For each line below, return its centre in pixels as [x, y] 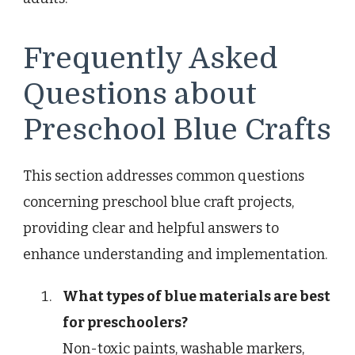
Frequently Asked [150, 59]
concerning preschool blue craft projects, [158, 202]
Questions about [140, 95]
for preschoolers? [125, 322]
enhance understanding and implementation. [175, 254]
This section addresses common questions [164, 176]
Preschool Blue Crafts [177, 130]
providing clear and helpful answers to [151, 228]
